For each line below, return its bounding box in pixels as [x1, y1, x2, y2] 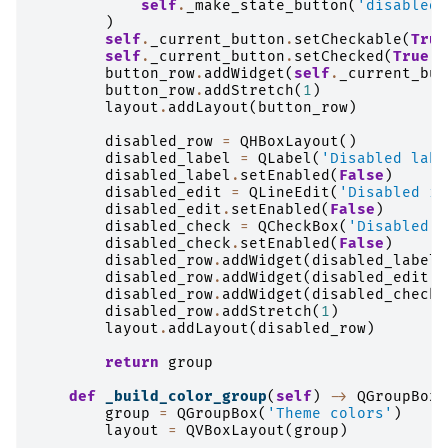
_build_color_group [105, 387, 267, 405]
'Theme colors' [267, 404, 393, 422]
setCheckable [294, 30, 402, 48]
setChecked [294, 47, 384, 65]
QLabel [258, 149, 312, 167]
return [105, 353, 159, 371]
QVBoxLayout [186, 421, 285, 439]
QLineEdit [249, 183, 330, 201]
